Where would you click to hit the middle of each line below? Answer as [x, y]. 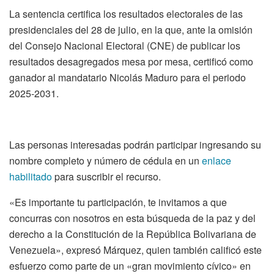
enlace [217, 160]
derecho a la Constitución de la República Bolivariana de [133, 234]
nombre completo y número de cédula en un [106, 160]
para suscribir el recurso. [106, 176]
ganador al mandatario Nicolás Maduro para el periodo [128, 77]
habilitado [31, 176]
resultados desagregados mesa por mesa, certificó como [131, 61]
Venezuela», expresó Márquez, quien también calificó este [135, 250]
